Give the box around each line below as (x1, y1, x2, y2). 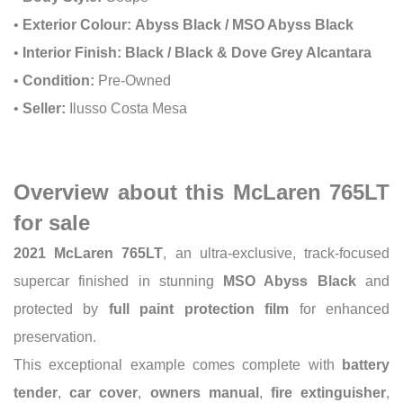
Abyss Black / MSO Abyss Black (135, 16, 354, 32)
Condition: (22, 72, 94, 88)
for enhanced (289, 300, 390, 317)
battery (342, 356, 390, 372)
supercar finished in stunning (13, 273, 224, 289)
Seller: (22, 100, 66, 116)
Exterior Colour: (22, 16, 131, 32)
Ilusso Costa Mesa (66, 100, 187, 116)
